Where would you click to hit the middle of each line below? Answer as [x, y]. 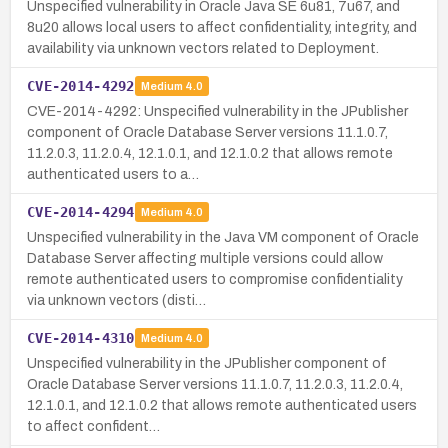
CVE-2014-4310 [81, 337]
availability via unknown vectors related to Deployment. [203, 48]
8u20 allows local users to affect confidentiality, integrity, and [222, 27]
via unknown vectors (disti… [116, 300]
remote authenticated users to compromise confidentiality [215, 279]
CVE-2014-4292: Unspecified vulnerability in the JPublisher [217, 111]
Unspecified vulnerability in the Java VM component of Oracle [223, 237]
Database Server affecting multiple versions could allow [205, 258]
